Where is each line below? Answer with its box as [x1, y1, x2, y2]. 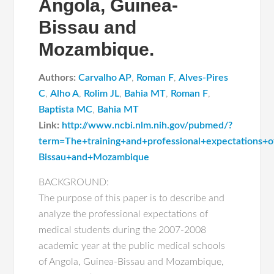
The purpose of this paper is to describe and [39, 193, 225, 203]
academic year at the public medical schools [39, 241, 226, 251]
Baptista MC [39, 105, 93, 114]
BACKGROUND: [39, 177, 109, 187]
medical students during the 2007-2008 [39, 225, 207, 235]
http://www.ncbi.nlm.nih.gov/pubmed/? [62, 120, 233, 130]
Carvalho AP [78, 73, 132, 83]
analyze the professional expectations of [39, 209, 209, 219]
